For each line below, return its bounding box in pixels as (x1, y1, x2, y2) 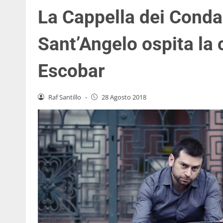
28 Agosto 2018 (101, 92, 146, 102)
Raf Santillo (48, 92, 81, 102)
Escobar (38, 60, 105, 82)
